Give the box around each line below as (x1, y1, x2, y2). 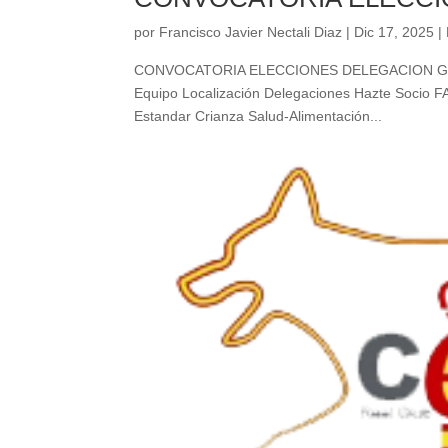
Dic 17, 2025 (354, 23, 435, 40)
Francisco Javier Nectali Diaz (159, 23, 343, 40)
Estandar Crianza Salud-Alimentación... (134, 107, 383, 124)
